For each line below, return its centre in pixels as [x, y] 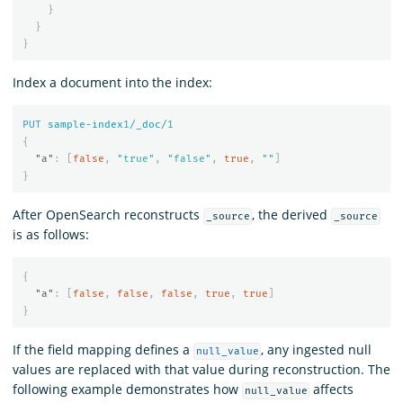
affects [332, 390]
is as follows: [51, 235]
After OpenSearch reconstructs [108, 215]
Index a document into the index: [112, 83]
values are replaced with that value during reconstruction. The [201, 370]
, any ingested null [317, 350]
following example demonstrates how [127, 390]
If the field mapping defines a [103, 350]
